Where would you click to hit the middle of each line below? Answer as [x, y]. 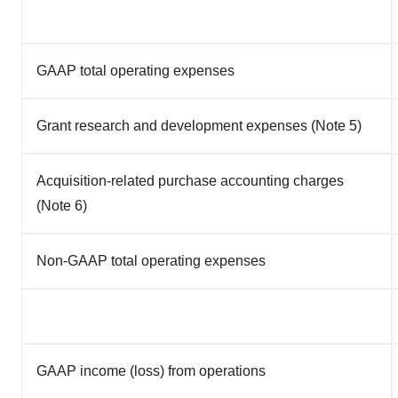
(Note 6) [62, 206]
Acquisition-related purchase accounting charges [190, 181]
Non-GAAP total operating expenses [151, 261]
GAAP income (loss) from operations [151, 371]
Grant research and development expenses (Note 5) [199, 126]
